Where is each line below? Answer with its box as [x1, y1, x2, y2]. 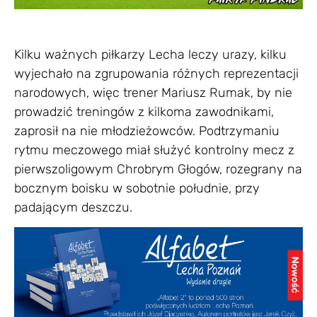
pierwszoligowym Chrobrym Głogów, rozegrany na [14, 161, 302, 177]
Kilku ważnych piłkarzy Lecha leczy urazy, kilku [14, 46, 287, 62]
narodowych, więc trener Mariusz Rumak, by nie [14, 84, 292, 100]
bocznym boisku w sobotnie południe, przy [14, 180, 260, 196]
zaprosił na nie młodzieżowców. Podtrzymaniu [14, 122, 279, 139]
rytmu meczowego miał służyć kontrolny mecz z [14, 142, 294, 158]
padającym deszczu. [14, 199, 132, 215]
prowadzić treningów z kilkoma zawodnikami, [14, 103, 274, 120]
